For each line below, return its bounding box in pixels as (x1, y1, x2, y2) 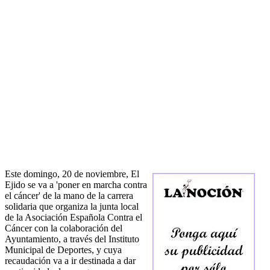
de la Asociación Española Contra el (5, 212, 142, 223)
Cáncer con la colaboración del (5, 223, 122, 234)
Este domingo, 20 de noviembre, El (5, 169, 139, 180)
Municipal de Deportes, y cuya (5, 245, 122, 256)
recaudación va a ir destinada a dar (5, 256, 136, 266)
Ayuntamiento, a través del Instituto (5, 234, 139, 245)
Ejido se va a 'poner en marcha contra (5, 180, 147, 190)
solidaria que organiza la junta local (5, 201, 139, 212)
